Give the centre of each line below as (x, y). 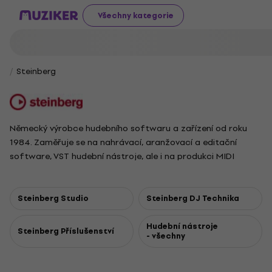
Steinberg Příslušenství (66, 231)
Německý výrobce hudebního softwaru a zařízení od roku (128, 128)
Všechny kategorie (136, 15)
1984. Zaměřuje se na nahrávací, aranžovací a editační (123, 142)
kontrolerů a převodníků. (60, 170)
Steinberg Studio (53, 198)
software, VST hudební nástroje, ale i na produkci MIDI (122, 156)
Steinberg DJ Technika (193, 198)
